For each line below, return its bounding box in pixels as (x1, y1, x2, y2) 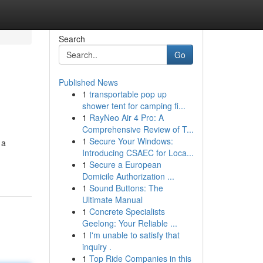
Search (58, 33, 85, 45)
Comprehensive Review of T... (82, 123, 194, 135)
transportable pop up (89, 88, 167, 100)
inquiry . (82, 241, 112, 252)
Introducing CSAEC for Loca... (82, 147, 194, 159)
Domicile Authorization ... (82, 170, 174, 182)
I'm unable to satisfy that (89, 229, 180, 241)
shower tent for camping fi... (82, 100, 186, 112)
